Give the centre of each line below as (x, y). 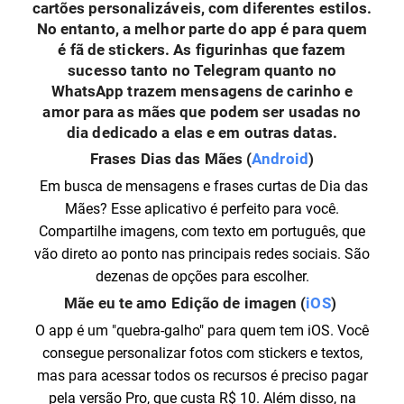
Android (280, 159)
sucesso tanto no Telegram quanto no (202, 70)
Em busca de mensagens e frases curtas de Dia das (202, 186)
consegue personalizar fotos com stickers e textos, (202, 353)
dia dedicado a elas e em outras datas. (202, 133)
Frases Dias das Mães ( (171, 159)
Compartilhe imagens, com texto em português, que (202, 231)
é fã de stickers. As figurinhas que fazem (202, 50)
